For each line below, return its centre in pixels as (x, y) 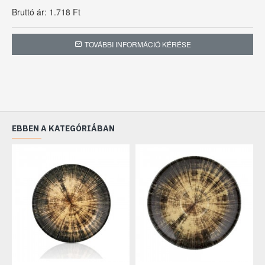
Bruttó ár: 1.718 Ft (46, 12)
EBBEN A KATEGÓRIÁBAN (63, 128)
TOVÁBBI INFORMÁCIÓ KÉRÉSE (138, 44)
